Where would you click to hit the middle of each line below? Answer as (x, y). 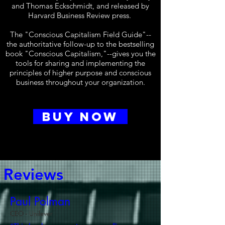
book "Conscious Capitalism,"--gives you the (80, 53)
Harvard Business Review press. (80, 15)
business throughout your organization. (80, 82)
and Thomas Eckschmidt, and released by (80, 6)
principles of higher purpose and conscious (80, 73)
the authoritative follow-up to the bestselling (80, 44)
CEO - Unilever (31, 213)
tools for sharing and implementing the (80, 63)
